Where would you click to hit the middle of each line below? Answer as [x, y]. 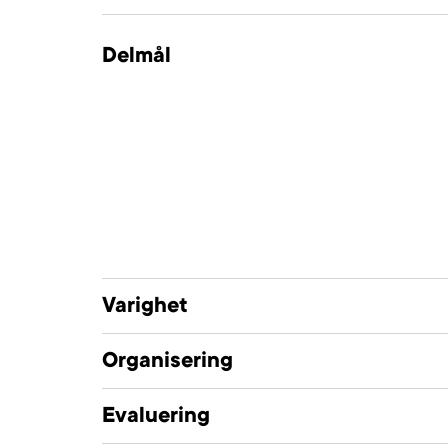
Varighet [145, 307]
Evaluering [156, 417]
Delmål [136, 57]
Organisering [167, 362]
